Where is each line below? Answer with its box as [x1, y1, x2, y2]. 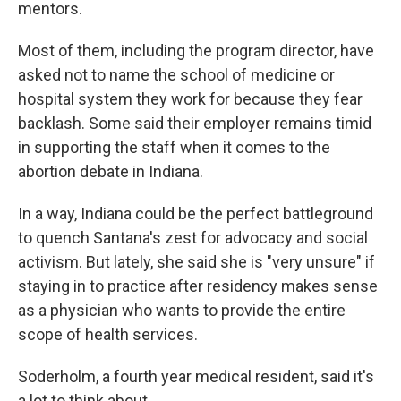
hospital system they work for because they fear [18, 90, 363, 108]
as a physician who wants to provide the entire [18, 301, 346, 320]
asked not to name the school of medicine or [18, 65, 335, 84]
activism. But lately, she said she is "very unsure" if [18, 252, 375, 271]
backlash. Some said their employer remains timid [18, 114, 371, 132]
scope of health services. [18, 325, 198, 344]
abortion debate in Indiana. [18, 162, 203, 181]
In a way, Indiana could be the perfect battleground [18, 204, 373, 223]
